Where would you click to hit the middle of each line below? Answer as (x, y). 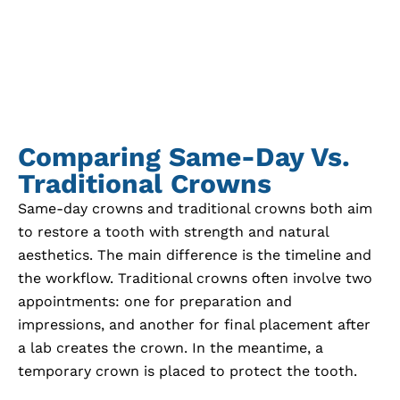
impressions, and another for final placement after (194, 325)
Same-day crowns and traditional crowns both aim (195, 209)
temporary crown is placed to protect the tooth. (187, 371)
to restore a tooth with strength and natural (173, 232)
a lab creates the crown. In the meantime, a (171, 348)
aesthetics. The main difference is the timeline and (195, 255)
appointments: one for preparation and (155, 302)
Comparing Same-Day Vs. (184, 157)
